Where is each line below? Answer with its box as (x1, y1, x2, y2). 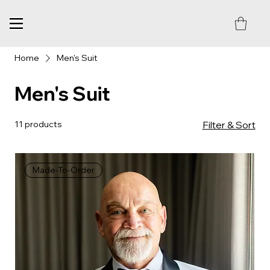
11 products (14, 118, 63, 130)
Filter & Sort (202, 118, 256, 131)
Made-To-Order (33, 164, 95, 175)
